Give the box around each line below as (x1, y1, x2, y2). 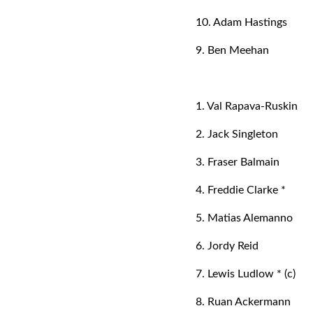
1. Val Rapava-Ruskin (196, 101, 298, 112)
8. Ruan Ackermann (196, 296, 291, 307)
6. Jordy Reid (196, 240, 259, 252)
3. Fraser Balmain (196, 156, 279, 168)
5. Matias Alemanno (196, 212, 293, 224)
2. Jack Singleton (196, 129, 278, 140)
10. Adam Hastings (196, 17, 287, 28)
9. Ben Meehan (196, 45, 269, 56)
